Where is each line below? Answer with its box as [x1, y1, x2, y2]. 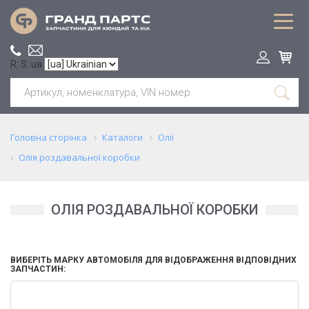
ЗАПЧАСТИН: [10, 263, 66, 274]
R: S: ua [10, 58, 44, 70]
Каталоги [102, 130, 143, 143]
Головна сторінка [10, 130, 87, 143]
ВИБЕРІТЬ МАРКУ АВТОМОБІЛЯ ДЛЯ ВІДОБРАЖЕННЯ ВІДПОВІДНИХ [10, 255, 297, 265]
